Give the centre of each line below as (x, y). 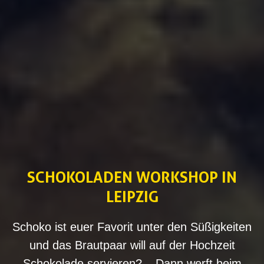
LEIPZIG (132, 196)
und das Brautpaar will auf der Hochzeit (132, 245)
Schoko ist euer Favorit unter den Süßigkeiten (132, 227)
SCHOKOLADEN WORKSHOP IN (132, 177)
